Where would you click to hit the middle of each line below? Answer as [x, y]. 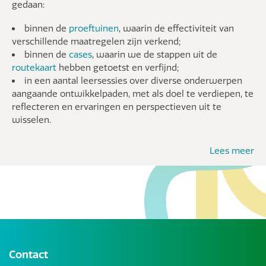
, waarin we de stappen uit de [155, 54]
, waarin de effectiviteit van [176, 28]
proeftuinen [94, 28]
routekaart [35, 67]
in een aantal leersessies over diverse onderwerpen [133, 80]
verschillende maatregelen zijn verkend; [96, 41]
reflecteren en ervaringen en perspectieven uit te [117, 107]
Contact [28, 254]
